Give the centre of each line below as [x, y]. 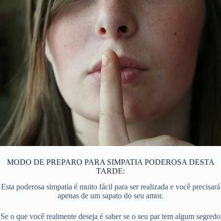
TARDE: [110, 171]
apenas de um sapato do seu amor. [110, 196]
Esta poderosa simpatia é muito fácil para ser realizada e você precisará [110, 187]
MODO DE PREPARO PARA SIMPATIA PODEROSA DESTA [110, 162]
